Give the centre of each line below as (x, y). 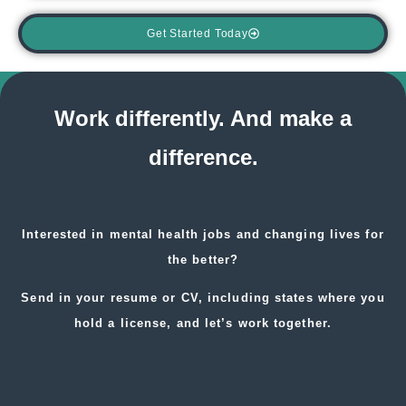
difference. (203, 157)
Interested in (66, 234)
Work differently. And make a (203, 118)
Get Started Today (198, 33)
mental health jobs (170, 234)
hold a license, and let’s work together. (203, 323)
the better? (203, 259)
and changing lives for (308, 234)
